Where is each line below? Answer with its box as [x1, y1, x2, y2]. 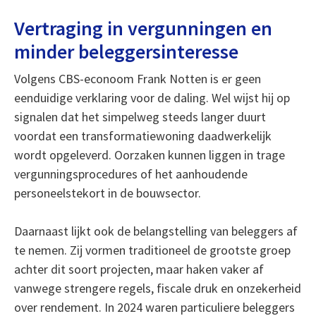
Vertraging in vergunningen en [13, 16, 272, 41]
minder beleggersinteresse [13, 39, 238, 64]
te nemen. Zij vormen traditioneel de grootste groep [13, 242, 291, 258]
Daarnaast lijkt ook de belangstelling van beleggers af [13, 223, 298, 239]
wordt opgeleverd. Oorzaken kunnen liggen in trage [13, 147, 285, 163]
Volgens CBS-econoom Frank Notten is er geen [13, 71, 261, 87]
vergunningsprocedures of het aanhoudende [13, 166, 248, 182]
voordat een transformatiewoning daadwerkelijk [13, 128, 272, 144]
